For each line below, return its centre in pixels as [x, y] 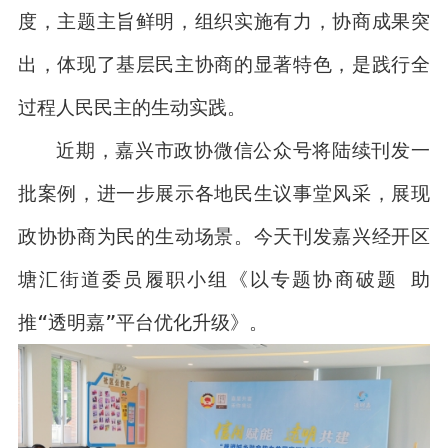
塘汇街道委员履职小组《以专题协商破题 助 [223, 278]
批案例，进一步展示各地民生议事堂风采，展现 [223, 192]
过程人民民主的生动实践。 [131, 106]
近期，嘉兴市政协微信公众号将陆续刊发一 [243, 149]
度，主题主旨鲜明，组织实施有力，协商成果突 [223, 20]
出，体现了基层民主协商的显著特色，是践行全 [223, 63]
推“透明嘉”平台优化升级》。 [142, 321]
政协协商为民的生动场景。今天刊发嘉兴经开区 [223, 235]
